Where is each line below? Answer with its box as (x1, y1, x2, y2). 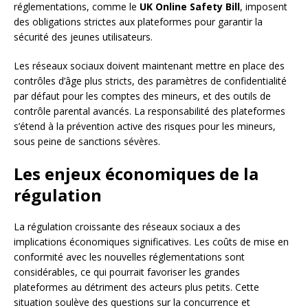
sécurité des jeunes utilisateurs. (14, 30, 153, 43)
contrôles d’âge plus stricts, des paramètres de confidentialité (14, 74, 287, 87)
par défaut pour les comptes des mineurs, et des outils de (14, 89, 271, 102)
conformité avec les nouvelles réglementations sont (14, 250, 245, 263)
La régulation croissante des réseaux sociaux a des (14, 219, 241, 233)
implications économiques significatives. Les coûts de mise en (14, 234, 289, 248)
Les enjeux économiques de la (14, 162, 258, 185)
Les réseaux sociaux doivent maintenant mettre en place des (14, 58, 285, 72)
